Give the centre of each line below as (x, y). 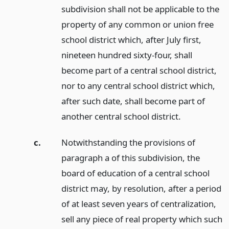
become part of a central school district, (139, 71)
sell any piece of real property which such (142, 219)
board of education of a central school (135, 173)
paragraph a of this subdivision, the (130, 157)
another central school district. (121, 117)
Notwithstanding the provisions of (128, 142)
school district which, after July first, (131, 40)
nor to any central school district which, (138, 86)
